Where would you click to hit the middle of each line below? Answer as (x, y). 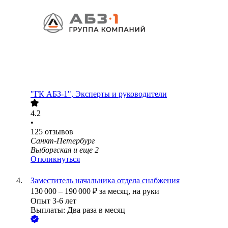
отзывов (59, 132)
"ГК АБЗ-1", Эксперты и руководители (99, 94)
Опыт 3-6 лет (53, 201)
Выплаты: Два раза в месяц (78, 210)
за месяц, (116, 191)
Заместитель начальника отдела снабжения (105, 181)
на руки (146, 191)
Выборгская (51, 150)
